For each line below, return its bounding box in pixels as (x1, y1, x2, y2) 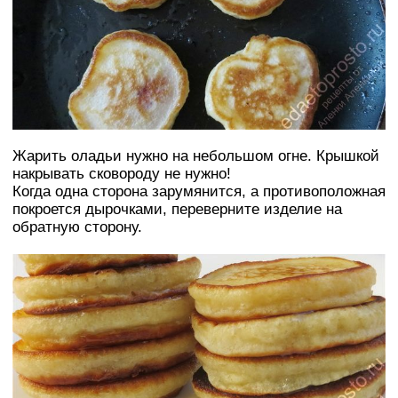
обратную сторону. (12, 218, 142, 235)
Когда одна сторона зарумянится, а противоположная (12, 182, 386, 200)
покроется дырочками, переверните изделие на (12, 200, 342, 218)
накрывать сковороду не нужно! (12, 164, 231, 182)
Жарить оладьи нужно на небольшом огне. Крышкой (12, 147, 379, 164)
